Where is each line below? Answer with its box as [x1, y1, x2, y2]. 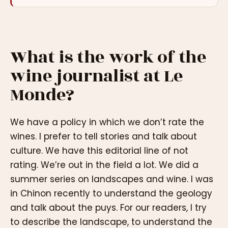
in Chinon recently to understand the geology [10, 187, 212, 200]
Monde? [10, 81, 74, 108]
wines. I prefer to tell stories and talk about [10, 130, 197, 143]
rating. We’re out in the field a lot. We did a [10, 159, 198, 172]
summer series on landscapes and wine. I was [10, 173, 213, 186]
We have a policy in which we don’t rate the [10, 116, 204, 129]
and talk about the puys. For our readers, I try [10, 202, 207, 214]
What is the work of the [10, 44, 207, 70]
